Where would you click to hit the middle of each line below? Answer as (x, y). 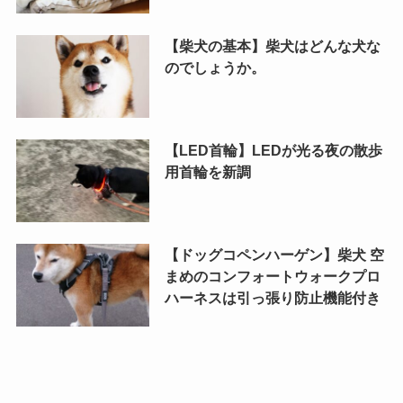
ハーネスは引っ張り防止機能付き (272, 298)
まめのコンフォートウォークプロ (272, 277)
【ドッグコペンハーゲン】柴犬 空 (274, 255)
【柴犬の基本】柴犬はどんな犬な (272, 46)
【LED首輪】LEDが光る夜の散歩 (273, 151)
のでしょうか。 (215, 68)
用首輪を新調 (207, 172)
